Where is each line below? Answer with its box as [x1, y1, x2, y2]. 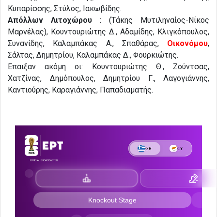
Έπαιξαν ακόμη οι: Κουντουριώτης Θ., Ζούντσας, [8, 62, 209, 72]
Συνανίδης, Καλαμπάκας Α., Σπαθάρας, [8, 39, 167, 48]
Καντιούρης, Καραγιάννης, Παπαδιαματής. [8, 85, 153, 95]
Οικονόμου [167, 39, 208, 48]
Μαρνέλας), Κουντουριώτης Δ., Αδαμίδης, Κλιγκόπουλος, [8, 27, 209, 37]
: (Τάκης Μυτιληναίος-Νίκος [92, 15, 209, 25]
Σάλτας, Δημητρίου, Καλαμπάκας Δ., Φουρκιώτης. [8, 50, 178, 60]
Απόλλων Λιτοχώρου [8, 15, 92, 25]
